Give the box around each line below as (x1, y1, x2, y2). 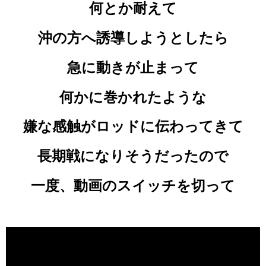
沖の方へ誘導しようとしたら (37, 29, 229, 47)
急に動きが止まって (67, 58, 199, 76)
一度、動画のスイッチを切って (31, 177, 235, 195)
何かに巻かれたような (59, 88, 207, 106)
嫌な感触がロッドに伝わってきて (23, 118, 243, 135)
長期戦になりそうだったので (37, 147, 229, 165)
